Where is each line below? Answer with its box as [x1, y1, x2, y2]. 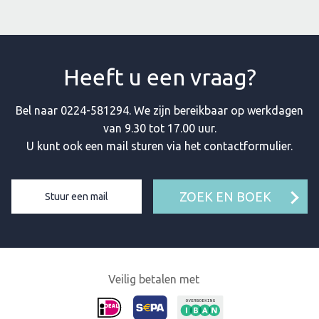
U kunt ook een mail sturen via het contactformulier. [26, 139, 293, 152]
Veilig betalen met [108, 272, 199, 286]
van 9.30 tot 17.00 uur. [103, 121, 216, 135]
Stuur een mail [44, 190, 108, 202]
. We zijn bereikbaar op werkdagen [129, 103, 303, 117]
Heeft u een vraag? [63, 63, 256, 90]
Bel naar [16, 103, 61, 117]
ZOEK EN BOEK [179, 189, 271, 204]
